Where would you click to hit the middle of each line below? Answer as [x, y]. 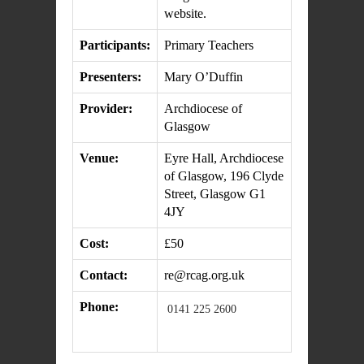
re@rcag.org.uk [204, 275]
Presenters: [110, 77]
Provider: [106, 108]
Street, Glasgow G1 [215, 194]
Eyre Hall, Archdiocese [224, 158]
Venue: [99, 158]
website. [185, 13]
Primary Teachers [209, 45]
